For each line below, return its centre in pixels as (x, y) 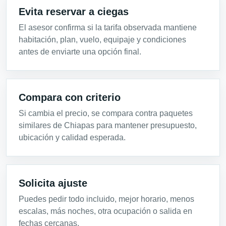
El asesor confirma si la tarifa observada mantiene (108, 27)
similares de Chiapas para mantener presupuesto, (108, 125)
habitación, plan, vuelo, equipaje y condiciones (102, 39)
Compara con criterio (70, 97)
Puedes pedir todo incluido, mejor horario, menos (106, 199)
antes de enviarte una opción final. (80, 51)
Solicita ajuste (53, 183)
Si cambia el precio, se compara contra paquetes (106, 113)
